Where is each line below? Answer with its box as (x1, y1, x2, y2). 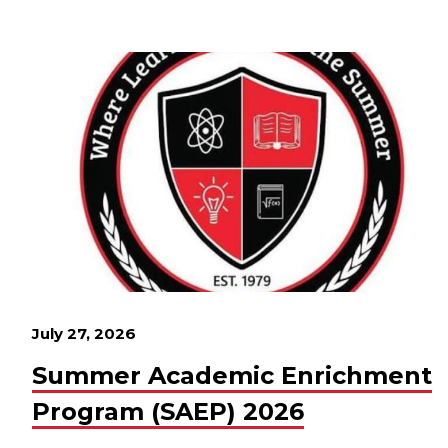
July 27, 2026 (32, 324, 136, 343)
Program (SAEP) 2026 (32, 397, 304, 426)
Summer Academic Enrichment (32, 361, 432, 390)
